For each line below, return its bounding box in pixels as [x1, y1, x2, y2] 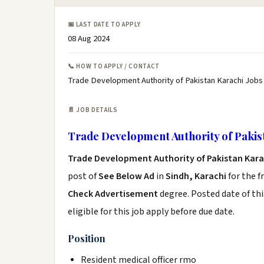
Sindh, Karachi [166, 170, 226, 183]
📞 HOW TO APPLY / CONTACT [68, 62, 160, 71]
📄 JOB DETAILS [68, 105, 118, 114]
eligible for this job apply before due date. [68, 205, 235, 218]
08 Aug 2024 [68, 32, 110, 45]
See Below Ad [98, 170, 156, 183]
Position [68, 232, 105, 245]
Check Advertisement [68, 187, 160, 200]
